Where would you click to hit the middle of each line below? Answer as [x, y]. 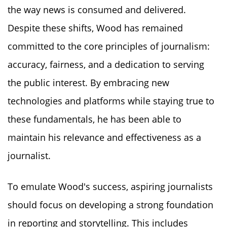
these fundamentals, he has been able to [94, 119]
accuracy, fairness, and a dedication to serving [106, 64]
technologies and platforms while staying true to [111, 101]
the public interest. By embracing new [88, 82]
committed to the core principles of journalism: [109, 46]
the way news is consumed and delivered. [97, 9]
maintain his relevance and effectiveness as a [104, 137]
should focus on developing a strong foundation [110, 204]
